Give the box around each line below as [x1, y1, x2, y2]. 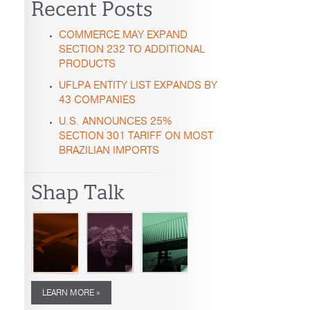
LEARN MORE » [42, 287, 100, 299]
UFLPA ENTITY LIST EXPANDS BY [59, 78, 217, 93]
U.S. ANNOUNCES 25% [59, 114, 172, 129]
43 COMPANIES [59, 93, 136, 107]
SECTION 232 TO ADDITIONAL [59, 42, 205, 57]
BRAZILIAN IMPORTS [59, 143, 159, 158]
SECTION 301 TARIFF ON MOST [59, 129, 213, 143]
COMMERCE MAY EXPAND [59, 28, 188, 42]
